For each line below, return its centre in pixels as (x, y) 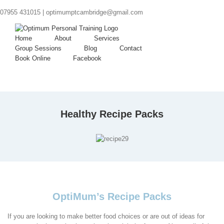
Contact (131, 48)
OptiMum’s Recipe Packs (112, 196)
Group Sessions (38, 48)
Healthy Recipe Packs (112, 114)
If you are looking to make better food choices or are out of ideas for (106, 216)
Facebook (87, 58)
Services (107, 38)
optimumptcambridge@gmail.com (94, 12)
